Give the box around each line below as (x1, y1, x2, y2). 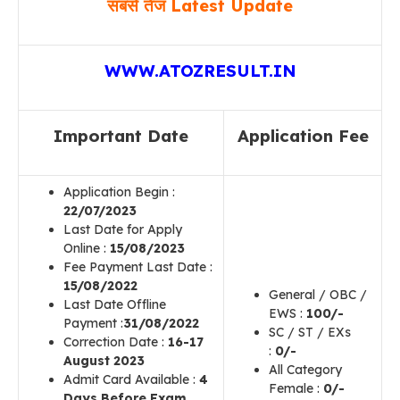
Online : (63, 240, 110, 256)
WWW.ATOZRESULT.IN (104, 60, 296, 81)
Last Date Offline (63, 296, 166, 312)
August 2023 (63, 353, 145, 369)
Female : (269, 380, 323, 396)
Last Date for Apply (63, 221, 182, 237)
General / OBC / (269, 287, 367, 303)
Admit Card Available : (63, 371, 199, 387)
